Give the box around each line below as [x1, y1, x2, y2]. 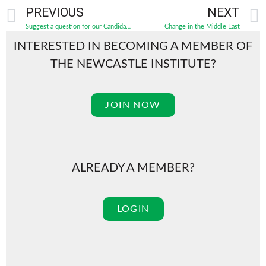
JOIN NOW [105, 100, 161, 110]
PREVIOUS [26, 5, 84, 20]
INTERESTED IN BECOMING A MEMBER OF [14, 40, 252, 52]
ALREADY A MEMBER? [71, 162, 195, 174]
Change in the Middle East [164, 23, 240, 30]
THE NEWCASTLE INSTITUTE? [50, 58, 216, 70]
